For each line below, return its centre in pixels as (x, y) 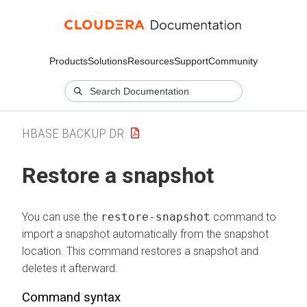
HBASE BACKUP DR (73, 133)
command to (243, 217)
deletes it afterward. (70, 268)
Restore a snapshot (118, 176)
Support (191, 61)
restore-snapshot (156, 217)
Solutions (108, 61)
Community (233, 61)
